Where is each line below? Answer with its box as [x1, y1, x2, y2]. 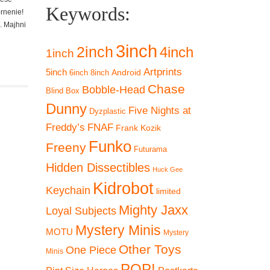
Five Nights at [128, 105, 191, 116]
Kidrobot [93, 180, 154, 198]
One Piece [66, 244, 116, 256]
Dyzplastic [89, 107, 126, 116]
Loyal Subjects [46, 204, 116, 217]
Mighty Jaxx [119, 202, 188, 218]
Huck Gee [152, 166, 183, 173]
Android [111, 67, 141, 77]
